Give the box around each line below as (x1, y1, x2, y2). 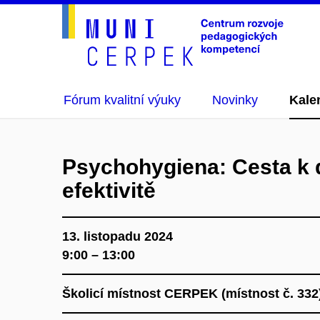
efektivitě (62, 179, 156, 202)
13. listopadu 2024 (62, 229, 173, 244)
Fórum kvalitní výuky (64, 93, 181, 107)
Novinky (212, 93, 258, 107)
